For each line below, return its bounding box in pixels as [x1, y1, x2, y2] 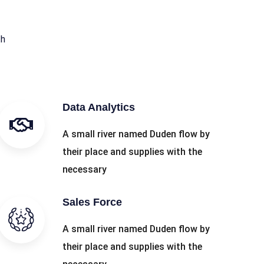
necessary [62, 164, 107, 175]
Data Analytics [62, 101, 135, 113]
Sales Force [62, 196, 122, 208]
